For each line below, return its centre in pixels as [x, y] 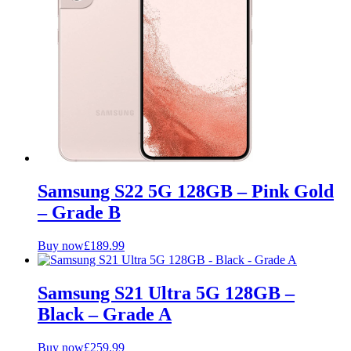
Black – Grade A [105, 314]
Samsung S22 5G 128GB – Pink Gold [186, 192]
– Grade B [79, 213]
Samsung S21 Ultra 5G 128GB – [166, 293]
